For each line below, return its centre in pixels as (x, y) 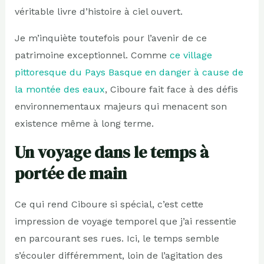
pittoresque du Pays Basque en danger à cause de (129, 72)
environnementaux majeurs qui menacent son (121, 106)
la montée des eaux (60, 89)
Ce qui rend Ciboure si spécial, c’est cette (109, 204)
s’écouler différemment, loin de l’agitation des (118, 255)
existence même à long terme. (84, 123)
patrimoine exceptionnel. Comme (92, 55)
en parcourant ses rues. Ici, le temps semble (117, 238)
